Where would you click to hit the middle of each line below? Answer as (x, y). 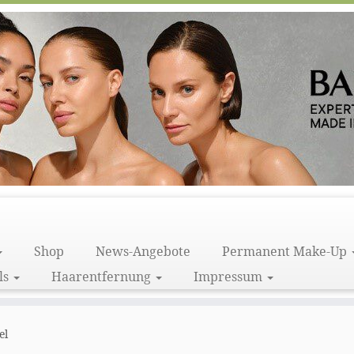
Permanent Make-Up (286, 251)
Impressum (230, 277)
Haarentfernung (103, 277)
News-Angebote (143, 251)
